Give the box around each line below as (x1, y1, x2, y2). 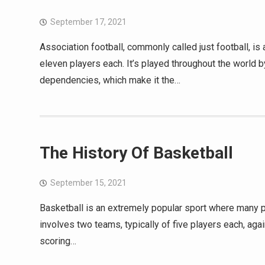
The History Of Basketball (40, 143, 233, 163)
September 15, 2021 (50, 178, 127, 188)
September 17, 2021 (50, 17, 127, 27)
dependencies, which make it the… (40, 75, 180, 86)
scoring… (40, 235, 76, 247)
